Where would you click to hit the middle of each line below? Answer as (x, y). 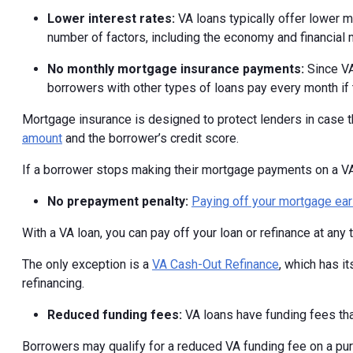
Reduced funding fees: (116, 315)
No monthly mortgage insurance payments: (177, 69)
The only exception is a (87, 265)
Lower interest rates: (113, 19)
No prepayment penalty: (119, 202)
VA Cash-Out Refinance (216, 265)
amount (42, 139)
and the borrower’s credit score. (150, 139)
